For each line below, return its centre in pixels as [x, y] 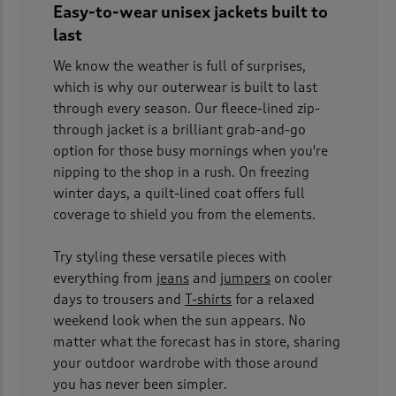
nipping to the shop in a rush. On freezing [181, 172]
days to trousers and [119, 299]
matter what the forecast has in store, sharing [197, 342]
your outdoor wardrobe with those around [186, 363]
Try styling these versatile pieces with [170, 257]
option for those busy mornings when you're [190, 151]
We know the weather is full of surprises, [179, 66]
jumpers [245, 278]
